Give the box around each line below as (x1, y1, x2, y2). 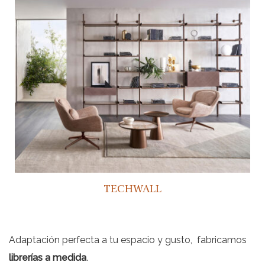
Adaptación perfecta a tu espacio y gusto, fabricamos (9, 234, 247, 245)
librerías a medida (9, 251, 86, 263)
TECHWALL (104, 181, 161, 196)
